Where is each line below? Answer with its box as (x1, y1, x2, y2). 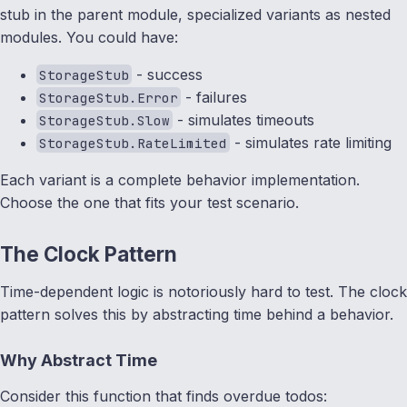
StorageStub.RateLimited (39, 134, 228, 152)
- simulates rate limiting (230, 133, 392, 152)
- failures (181, 87, 248, 106)
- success (132, 65, 203, 84)
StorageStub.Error (39, 88, 179, 106)
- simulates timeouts (173, 110, 315, 129)
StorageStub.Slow (39, 111, 171, 129)
